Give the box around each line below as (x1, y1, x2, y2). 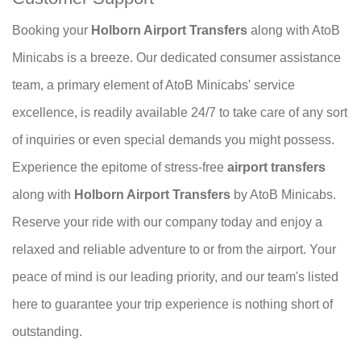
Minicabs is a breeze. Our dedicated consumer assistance (12, 51, 341, 65)
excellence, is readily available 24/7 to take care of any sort (12, 106, 347, 120)
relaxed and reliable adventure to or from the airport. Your (12, 243, 336, 257)
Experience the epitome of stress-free (12, 160, 227, 175)
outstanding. (12, 325, 82, 339)
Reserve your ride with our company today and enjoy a (12, 215, 322, 230)
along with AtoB (247, 23, 340, 38)
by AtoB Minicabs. (230, 188, 336, 202)
